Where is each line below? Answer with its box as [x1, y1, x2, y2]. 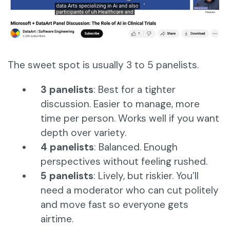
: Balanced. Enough [94, 141, 178, 154]
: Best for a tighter [93, 83, 176, 97]
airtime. [41, 213, 73, 226]
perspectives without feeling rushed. [41, 155, 207, 168]
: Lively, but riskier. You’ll [93, 169, 199, 183]
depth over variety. [41, 126, 126, 140]
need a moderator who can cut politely [41, 184, 219, 197]
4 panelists [41, 141, 94, 154]
